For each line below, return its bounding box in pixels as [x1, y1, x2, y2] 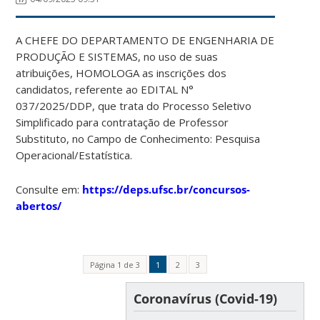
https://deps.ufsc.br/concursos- [82, 181, 251, 196]
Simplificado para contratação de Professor [16, 114, 229, 129]
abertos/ [16, 198, 62, 213]
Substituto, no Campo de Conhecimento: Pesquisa [16, 131, 261, 146]
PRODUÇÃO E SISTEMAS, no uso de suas [16, 49, 219, 64]
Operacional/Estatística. [16, 147, 133, 162]
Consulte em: [16, 181, 83, 196]
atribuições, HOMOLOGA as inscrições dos [16, 65, 227, 80]
